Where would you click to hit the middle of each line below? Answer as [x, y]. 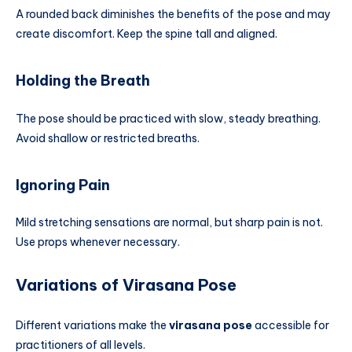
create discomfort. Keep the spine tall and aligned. [147, 33]
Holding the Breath [83, 81]
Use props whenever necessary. [98, 242]
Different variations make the [92, 326]
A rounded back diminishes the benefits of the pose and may [173, 14]
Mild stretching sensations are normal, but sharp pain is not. [169, 223]
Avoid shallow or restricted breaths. [108, 138]
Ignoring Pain [63, 185]
